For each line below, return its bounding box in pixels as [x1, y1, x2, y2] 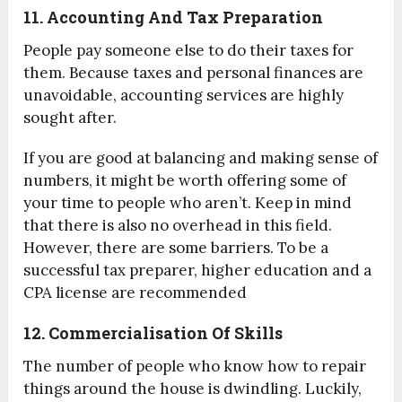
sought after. [23, 108, 118, 128]
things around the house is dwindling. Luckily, [23, 379, 363, 399]
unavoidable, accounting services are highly [23, 85, 345, 106]
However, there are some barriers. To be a [23, 238, 329, 258]
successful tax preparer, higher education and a [23, 260, 372, 281]
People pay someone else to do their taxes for [23, 40, 354, 61]
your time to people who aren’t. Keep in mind [23, 193, 353, 214]
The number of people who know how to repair [23, 356, 367, 377]
